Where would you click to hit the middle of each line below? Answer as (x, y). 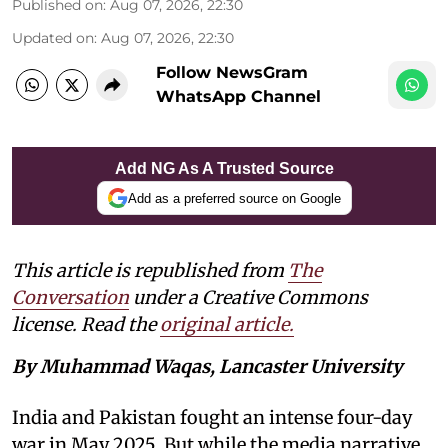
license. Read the (86, 325)
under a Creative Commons (248, 298)
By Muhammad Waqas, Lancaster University (207, 367)
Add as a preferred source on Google (234, 198)
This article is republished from (150, 271)
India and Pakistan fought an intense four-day (212, 418)
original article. (227, 325)
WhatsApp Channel (238, 97)
